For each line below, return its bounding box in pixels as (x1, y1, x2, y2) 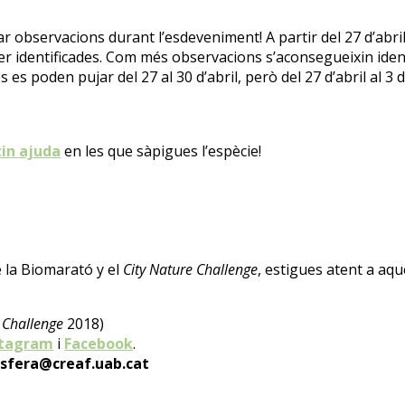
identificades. (15, 47, 102, 68)
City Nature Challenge (123, 259, 258, 279)
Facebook (64, 333, 134, 353)
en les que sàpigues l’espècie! (61, 141, 262, 162)
